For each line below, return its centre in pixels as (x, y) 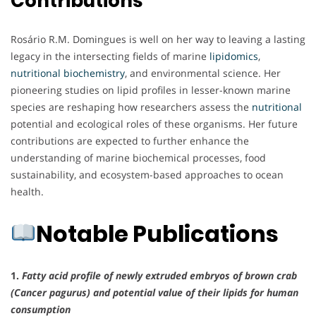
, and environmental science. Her (203, 73)
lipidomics (234, 56)
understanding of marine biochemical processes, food (138, 158)
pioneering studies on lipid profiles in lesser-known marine (151, 90)
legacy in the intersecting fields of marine (110, 56)
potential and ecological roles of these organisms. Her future (154, 124)
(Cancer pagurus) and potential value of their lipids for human (154, 292)
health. (27, 192)
